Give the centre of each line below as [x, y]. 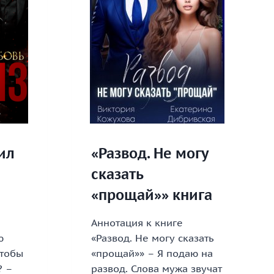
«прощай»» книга [151, 195]
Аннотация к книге [137, 223]
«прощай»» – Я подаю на [152, 254]
